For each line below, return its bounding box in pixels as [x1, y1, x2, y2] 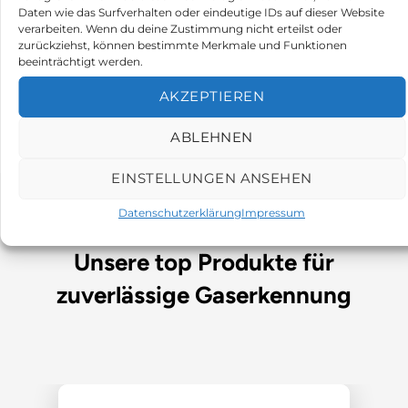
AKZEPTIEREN [159, 87, 264, 105]
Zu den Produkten [142, 65, 266, 82]
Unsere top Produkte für [74, 248, 334, 278]
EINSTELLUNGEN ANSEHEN [111, 169, 312, 187]
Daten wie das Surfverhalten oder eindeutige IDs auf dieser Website [18, 5, 384, 19]
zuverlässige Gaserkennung [56, 280, 352, 311]
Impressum [241, 205, 305, 219]
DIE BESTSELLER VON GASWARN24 [80, 219, 328, 236]
